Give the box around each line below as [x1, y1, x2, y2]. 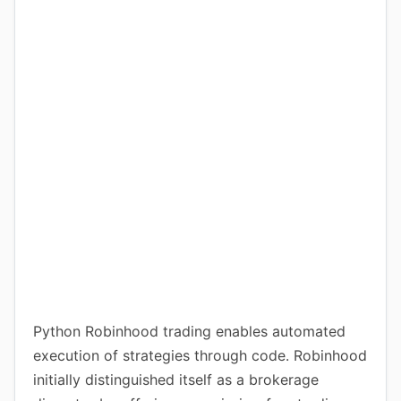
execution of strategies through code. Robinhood [33, 346, 367, 364]
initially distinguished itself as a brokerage [33, 371, 319, 388]
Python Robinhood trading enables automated [33, 322, 346, 340]
